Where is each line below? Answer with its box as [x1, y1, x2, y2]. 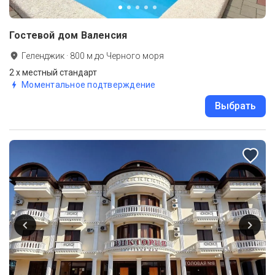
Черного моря [106, 51, 164, 61]
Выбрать [215, 100, 256, 112]
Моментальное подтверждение [21, 80, 156, 90]
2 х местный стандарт [9, 68, 97, 78]
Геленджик [21, 51, 64, 61]
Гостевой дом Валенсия [9, 29, 128, 42]
